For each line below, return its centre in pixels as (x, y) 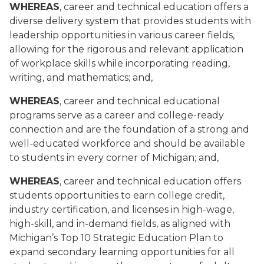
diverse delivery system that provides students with (130, 21)
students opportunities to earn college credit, (117, 195)
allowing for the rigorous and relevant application (126, 49)
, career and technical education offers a (154, 7)
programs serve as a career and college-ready (117, 115)
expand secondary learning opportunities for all (122, 252)
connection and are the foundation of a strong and (129, 129)
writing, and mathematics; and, (81, 77)
